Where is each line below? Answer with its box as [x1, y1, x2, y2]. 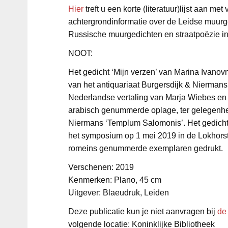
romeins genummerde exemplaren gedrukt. [68, 144, 223, 153]
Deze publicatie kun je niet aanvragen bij [68, 207, 217, 216]
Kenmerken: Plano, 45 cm [68, 176, 161, 185]
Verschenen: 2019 [68, 163, 134, 172]
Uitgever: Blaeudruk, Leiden [68, 188, 169, 197]
